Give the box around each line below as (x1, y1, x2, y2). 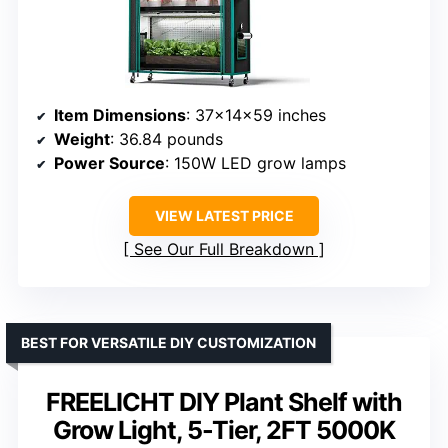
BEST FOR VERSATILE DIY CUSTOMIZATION (21, 333, 316, 351)
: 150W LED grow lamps (165, 152, 346, 173)
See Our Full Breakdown (134, 238, 314, 259)
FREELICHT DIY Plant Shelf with (46, 386, 402, 417)
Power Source (54, 152, 165, 173)
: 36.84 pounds (110, 128, 223, 149)
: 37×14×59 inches (186, 104, 326, 125)
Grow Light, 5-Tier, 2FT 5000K (53, 414, 395, 445)
